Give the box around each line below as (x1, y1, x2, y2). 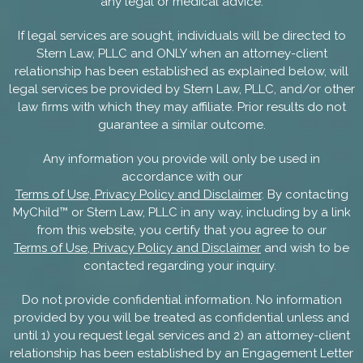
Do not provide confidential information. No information (21, 292, 342, 307)
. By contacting (261, 186, 348, 202)
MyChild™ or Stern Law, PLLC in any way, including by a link (12, 204, 351, 220)
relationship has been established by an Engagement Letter (10, 345, 353, 361)
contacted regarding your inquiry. (83, 258, 280, 273)
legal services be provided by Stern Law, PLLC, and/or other (8, 81, 355, 96)
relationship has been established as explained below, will (15, 63, 348, 79)
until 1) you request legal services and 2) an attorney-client (13, 327, 350, 343)
